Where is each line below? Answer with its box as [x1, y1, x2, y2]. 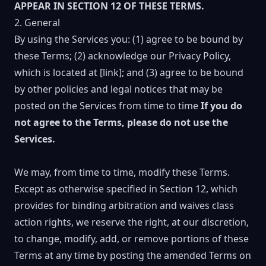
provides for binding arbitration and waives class [14, 199, 234, 212]
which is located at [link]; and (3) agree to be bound [14, 66, 243, 79]
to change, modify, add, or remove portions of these [14, 232, 249, 245]
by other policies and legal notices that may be [14, 83, 223, 96]
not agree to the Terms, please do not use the [14, 116, 228, 129]
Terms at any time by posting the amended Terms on [14, 249, 251, 262]
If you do [201, 99, 242, 112]
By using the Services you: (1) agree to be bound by [14, 33, 243, 46]
